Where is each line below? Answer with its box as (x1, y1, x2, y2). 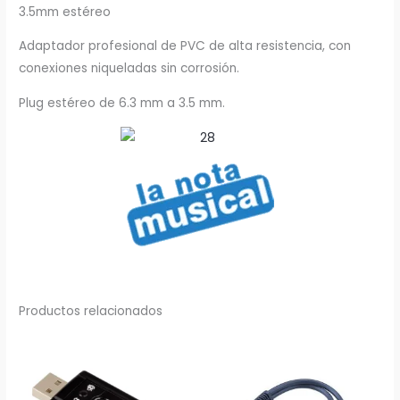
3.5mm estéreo (19, 3, 112, 21)
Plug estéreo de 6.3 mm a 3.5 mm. (19, 95, 226, 112)
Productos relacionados (19, 303, 163, 321)
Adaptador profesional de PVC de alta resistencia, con (19, 37, 352, 55)
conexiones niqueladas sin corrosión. (19, 60, 240, 78)
